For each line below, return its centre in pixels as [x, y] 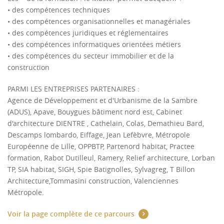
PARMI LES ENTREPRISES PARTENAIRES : [73, 89]
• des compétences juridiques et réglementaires [88, 33]
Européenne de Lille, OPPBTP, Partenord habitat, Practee [101, 146]
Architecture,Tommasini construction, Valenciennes [93, 181]
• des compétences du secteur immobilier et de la [91, 56]
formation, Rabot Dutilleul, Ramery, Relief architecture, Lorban [111, 158]
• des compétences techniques [59, 10]
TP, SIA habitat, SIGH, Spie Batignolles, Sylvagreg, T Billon [101, 169]
